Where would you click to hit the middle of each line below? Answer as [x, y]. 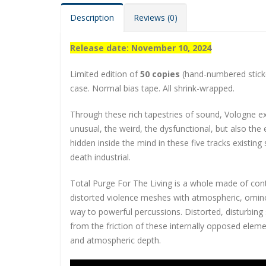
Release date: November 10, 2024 [141, 47]
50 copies [160, 74]
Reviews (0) [156, 17]
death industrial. [100, 157]
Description [92, 17]
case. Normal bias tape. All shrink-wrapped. [152, 88]
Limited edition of [105, 74]
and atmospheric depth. [115, 240]
